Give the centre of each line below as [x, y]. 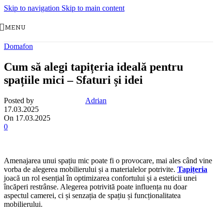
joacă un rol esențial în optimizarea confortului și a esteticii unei [100, 178]
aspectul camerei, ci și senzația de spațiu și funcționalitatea [92, 195]
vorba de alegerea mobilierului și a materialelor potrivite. [91, 169]
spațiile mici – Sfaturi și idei [73, 80]
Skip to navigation [33, 8]
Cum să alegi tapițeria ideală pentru [93, 67]
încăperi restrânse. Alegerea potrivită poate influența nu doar [95, 186]
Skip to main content [93, 8]
